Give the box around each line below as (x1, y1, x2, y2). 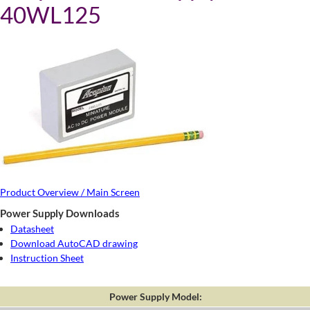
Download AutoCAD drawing (10, 237, 138, 249)
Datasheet (10, 223, 54, 235)
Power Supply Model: (109, 291, 202, 302)
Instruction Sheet (10, 252, 84, 264)
